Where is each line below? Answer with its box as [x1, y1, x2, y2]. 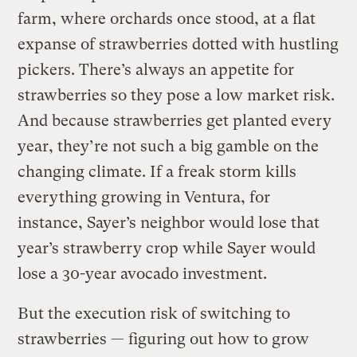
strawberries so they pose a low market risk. [18, 86, 335, 105]
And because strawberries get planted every [18, 112, 332, 131]
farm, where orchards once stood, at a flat [18, 10, 316, 29]
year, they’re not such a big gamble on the [18, 137, 320, 156]
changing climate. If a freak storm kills [18, 163, 297, 182]
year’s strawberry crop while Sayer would [18, 239, 316, 258]
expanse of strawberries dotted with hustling [18, 35, 339, 54]
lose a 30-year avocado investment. [18, 265, 268, 284]
